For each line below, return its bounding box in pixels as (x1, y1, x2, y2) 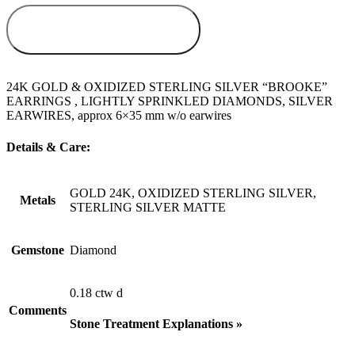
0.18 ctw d (70, 285, 123, 300)
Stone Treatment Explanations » (70, 317, 242, 331)
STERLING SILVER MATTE (70, 200, 226, 214)
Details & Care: (6, 139, 90, 154)
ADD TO (63, 13, 144, 27)
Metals (20, 193, 55, 207)
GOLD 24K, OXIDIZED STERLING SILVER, (70, 185, 316, 200)
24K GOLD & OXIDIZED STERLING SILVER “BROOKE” (6, 80, 327, 94)
